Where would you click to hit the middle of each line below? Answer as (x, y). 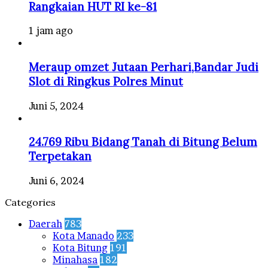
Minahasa (75, 260)
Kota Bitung (80, 248)
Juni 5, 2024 (56, 106)
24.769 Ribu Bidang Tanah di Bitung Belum (143, 142)
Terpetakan (60, 156)
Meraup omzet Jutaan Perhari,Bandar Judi (144, 67)
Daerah (45, 224)
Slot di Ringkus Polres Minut (106, 81)
